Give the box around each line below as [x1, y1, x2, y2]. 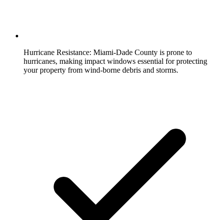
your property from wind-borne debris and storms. [24, 65, 178, 74]
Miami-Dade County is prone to [91, 48, 192, 56]
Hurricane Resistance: [24, 48, 91, 56]
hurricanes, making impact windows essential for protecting [24, 56, 207, 65]
